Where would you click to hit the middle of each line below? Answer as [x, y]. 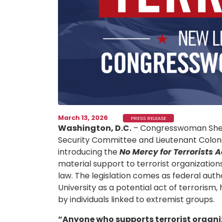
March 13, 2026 [83, 118]
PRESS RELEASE [148, 118]
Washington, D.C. [95, 128]
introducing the [89, 152]
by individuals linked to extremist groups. [136, 200]
